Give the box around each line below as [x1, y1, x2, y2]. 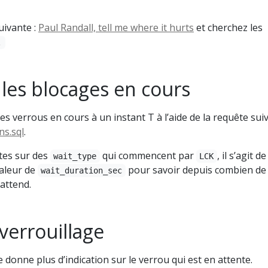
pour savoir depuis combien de [125, 163, 266, 176]
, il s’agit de [217, 149, 266, 162]
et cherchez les [194, 21, 263, 34]
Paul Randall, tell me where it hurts [38, 21, 194, 34]
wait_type [53, 151, 97, 161]
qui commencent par [99, 149, 196, 162]
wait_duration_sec [41, 166, 123, 175]
